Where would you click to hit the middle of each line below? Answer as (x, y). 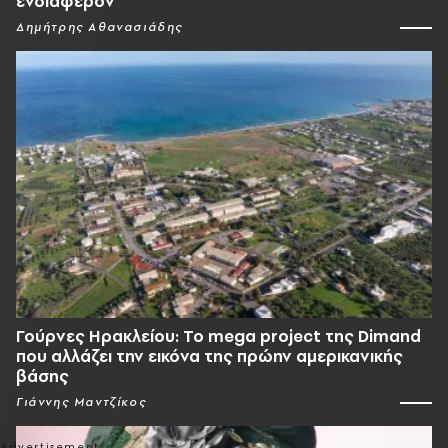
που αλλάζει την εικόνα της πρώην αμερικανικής (209, 356)
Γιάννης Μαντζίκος (81, 402)
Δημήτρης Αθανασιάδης (99, 26)
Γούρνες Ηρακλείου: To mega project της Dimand (218, 336)
